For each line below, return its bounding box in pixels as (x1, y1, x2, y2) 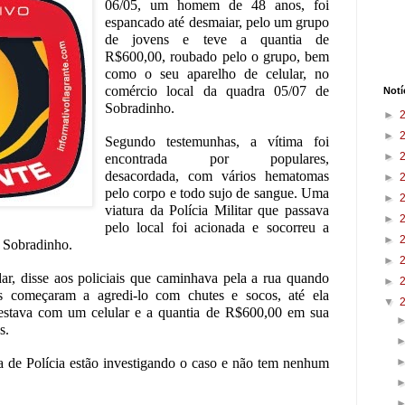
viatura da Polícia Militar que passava (105, 202, 329, 218)
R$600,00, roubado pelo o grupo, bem (105, 48, 329, 64)
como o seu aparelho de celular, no (105, 65, 329, 81)
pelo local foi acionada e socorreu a (105, 219, 329, 235)
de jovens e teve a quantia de (105, 31, 329, 47)
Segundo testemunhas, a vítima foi (105, 133, 329, 149)
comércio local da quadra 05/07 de (105, 82, 329, 99)
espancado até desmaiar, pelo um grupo (105, 14, 329, 30)
